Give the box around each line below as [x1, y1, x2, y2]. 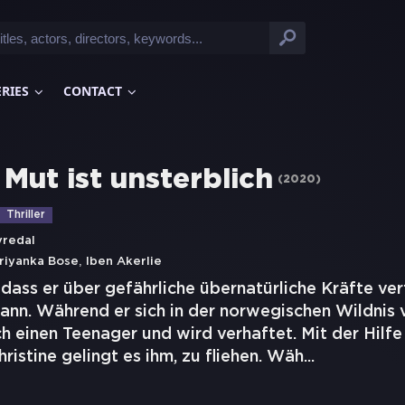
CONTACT [63, 82, 122, 99]
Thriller [6, 210, 45, 220]
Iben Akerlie [86, 257, 162, 267]
